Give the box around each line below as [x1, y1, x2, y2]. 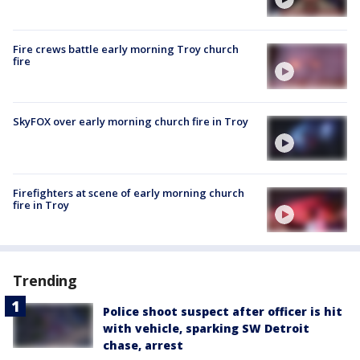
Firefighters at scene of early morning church [13, 185, 244, 200]
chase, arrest [103, 337, 183, 354]
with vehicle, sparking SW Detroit [103, 321, 309, 337]
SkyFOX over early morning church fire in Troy [13, 113, 248, 129]
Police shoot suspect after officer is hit [103, 304, 342, 320]
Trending [13, 271, 78, 291]
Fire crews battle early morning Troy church [13, 42, 239, 57]
